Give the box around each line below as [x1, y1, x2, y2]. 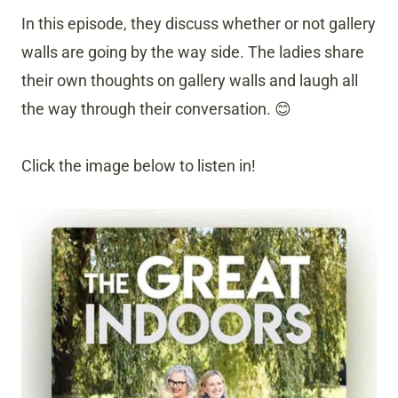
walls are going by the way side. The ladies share [21, 43, 364, 62]
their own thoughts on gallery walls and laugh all [21, 71, 358, 91]
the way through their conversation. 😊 [21, 99, 291, 119]
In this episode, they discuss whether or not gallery [21, 14, 376, 34]
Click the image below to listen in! [21, 156, 256, 176]
